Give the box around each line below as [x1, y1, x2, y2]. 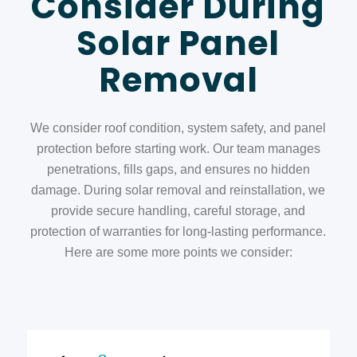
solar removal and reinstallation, [125, 182, 309, 197]
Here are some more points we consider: [64, 245, 292, 259]
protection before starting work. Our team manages [36, 141, 320, 155]
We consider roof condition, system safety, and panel [30, 120, 327, 135]
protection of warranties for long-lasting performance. [30, 224, 327, 238]
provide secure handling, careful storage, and [51, 203, 306, 218]
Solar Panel [76, 20, 280, 68]
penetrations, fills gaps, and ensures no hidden [46, 162, 310, 176]
